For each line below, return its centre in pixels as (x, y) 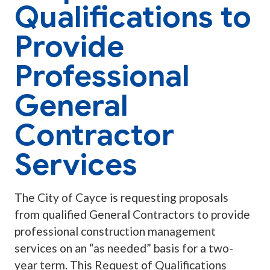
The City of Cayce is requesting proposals (121, 198)
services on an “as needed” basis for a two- (124, 248)
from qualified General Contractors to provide (132, 215)
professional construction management (115, 231)
